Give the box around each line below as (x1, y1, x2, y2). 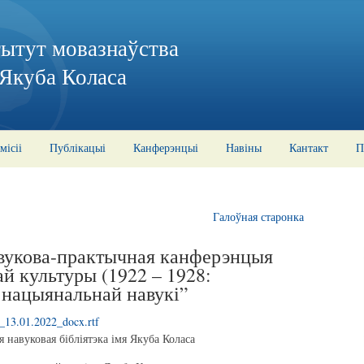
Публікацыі (50, 140, 106, 155)
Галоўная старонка (213, 209, 304, 224)
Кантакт (289, 140, 328, 155)
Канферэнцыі (133, 140, 198, 155)
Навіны (226, 140, 262, 155)
